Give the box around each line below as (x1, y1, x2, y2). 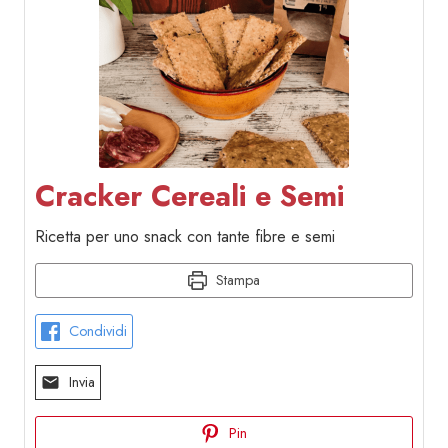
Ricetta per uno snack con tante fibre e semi (35, 224, 335, 248)
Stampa (211, 269, 260, 290)
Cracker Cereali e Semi (35, 174, 344, 217)
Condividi (64, 320, 127, 341)
